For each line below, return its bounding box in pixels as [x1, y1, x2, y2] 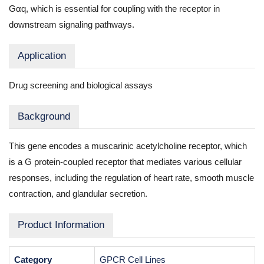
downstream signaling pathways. [9, 19, 134, 29]
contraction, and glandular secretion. [9, 189, 147, 199]
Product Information [18, 219, 104, 230]
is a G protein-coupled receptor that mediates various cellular [9, 157, 242, 167]
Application [18, 50, 66, 61]
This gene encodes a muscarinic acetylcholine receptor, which [9, 141, 247, 151]
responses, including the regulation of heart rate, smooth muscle [9, 173, 254, 183]
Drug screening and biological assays [9, 80, 153, 90]
